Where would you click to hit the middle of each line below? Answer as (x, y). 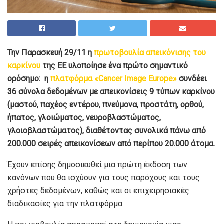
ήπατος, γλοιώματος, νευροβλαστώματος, (84, 117)
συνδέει (192, 78)
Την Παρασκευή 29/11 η (50, 52)
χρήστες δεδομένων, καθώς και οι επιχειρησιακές (98, 190)
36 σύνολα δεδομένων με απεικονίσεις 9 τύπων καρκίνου (111, 91)
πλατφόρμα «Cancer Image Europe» (114, 78)
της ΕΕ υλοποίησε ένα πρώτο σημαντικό (114, 65)
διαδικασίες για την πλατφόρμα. (66, 203)
